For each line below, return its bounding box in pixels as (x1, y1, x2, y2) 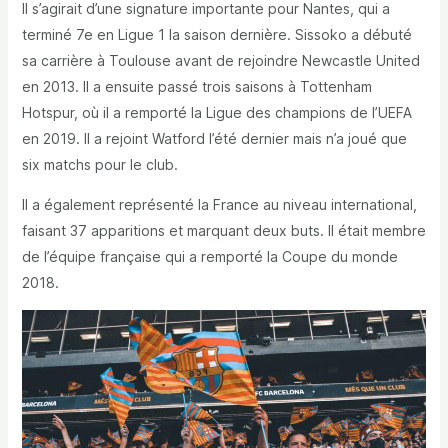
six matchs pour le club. (21, 156, 178, 174)
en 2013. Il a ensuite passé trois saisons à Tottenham (21, 78, 372, 96)
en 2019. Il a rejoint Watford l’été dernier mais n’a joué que (21, 130, 407, 148)
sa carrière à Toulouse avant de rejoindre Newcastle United (21, 52, 420, 70)
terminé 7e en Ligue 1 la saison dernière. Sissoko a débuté (21, 26, 412, 44)
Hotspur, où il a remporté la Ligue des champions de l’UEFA (21, 104, 412, 122)
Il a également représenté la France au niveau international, (21, 196, 417, 214)
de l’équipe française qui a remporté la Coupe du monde (21, 248, 398, 266)
